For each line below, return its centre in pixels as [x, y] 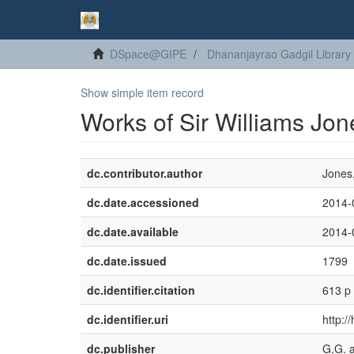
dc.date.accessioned [143, 202]
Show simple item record [142, 92]
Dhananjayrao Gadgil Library [279, 54]
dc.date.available [133, 232]
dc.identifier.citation [141, 290]
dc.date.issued [127, 261]
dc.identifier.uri [128, 319]
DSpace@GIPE [148, 54]
